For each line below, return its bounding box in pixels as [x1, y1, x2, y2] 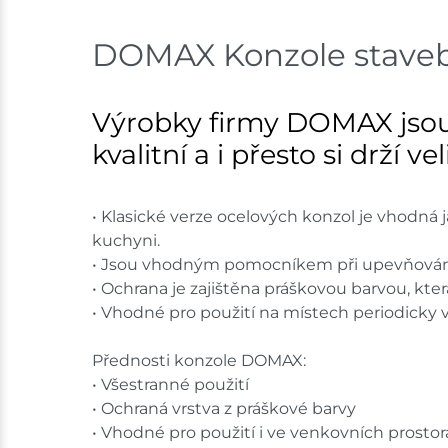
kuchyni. [92, 231, 160, 251]
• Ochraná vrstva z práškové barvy [92, 399, 356, 419]
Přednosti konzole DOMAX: [92, 351, 306, 371]
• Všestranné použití [92, 375, 249, 395]
